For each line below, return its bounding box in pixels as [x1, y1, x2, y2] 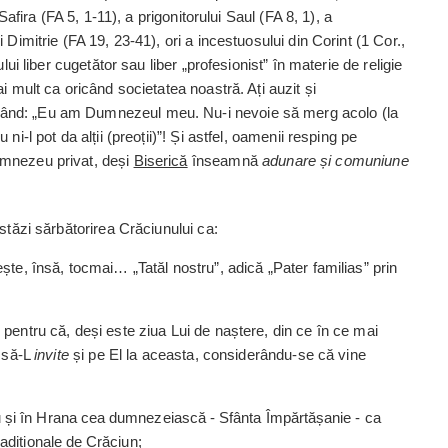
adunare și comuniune [261, 152, 409, 169]
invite [34, 346, 69, 363]
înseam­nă [187, 152, 262, 169]
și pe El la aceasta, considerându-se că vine [68, 346, 366, 363]
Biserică [133, 152, 188, 169]
